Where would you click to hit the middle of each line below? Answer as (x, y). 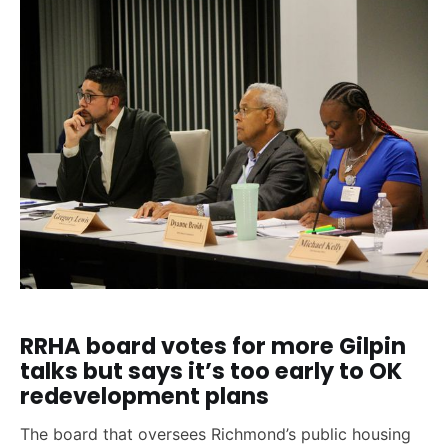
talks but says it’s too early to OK (211, 371)
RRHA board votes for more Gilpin (213, 346)
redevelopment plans (144, 396)
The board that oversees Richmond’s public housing (215, 433)
